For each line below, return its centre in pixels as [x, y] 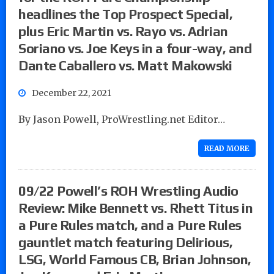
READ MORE [227, 148]
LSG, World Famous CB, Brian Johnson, [135, 259]
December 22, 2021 [72, 93]
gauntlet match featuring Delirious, [126, 242]
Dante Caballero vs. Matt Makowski [125, 65]
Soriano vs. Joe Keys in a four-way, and [135, 48]
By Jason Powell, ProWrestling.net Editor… [122, 119]
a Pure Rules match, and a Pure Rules [130, 225]
